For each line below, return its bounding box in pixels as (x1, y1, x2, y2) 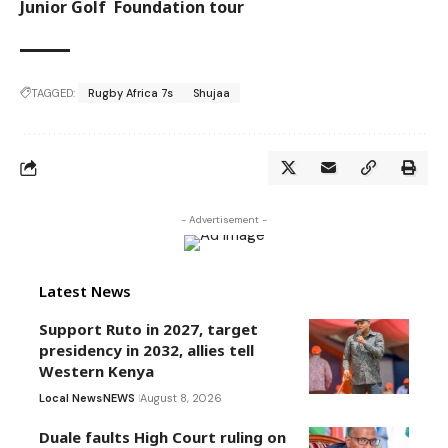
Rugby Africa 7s (88, 86, 173, 101)
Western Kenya (39, 361, 154, 382)
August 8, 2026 (140, 391, 222, 406)
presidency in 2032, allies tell (39, 340, 254, 361)
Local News (39, 391, 102, 406)
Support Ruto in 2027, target (39, 319, 258, 340)
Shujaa (193, 86, 230, 101)
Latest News (39, 281, 131, 302)
